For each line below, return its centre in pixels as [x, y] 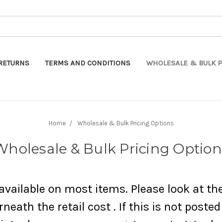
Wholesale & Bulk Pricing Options [125, 123]
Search [96, 21]
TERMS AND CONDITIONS [88, 63]
